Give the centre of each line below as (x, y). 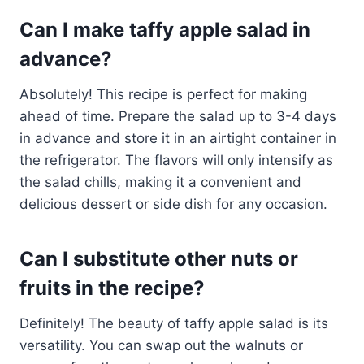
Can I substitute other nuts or (159, 258)
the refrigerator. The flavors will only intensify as (176, 160)
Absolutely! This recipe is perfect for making (163, 94)
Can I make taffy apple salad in (165, 29)
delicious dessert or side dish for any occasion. (173, 204)
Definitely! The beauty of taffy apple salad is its (174, 323)
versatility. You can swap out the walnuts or (161, 345)
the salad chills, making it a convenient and (160, 182)
